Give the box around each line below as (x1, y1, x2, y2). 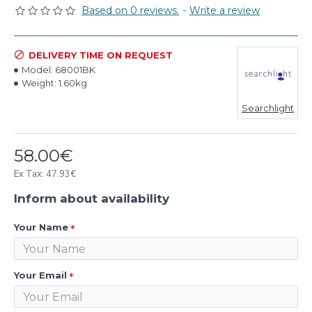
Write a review (189, 4, 260, 17)
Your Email (14, 270, 67, 281)
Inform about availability (14, 192, 169, 205)
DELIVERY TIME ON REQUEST (29, 49, 173, 61)
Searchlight (242, 102, 294, 114)
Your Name (14, 221, 68, 233)
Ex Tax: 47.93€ (14, 168, 76, 180)
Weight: (22, 77, 56, 88)
